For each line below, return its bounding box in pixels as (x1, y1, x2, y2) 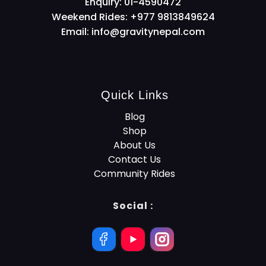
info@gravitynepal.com (91, 25, 205, 39)
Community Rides (94, 167, 175, 181)
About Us (113, 138, 156, 153)
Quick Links (100, 88, 169, 102)
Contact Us (108, 153, 161, 167)
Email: (61, 25, 91, 39)
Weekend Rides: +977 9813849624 (51, 10, 215, 24)
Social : (113, 199, 153, 213)
